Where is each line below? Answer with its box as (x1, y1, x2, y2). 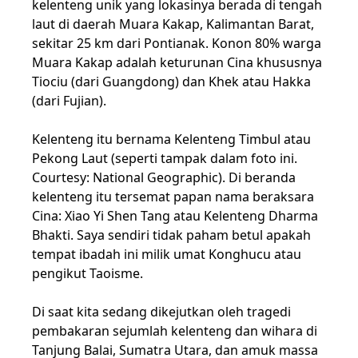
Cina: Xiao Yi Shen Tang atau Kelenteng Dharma (32, 206, 318, 225)
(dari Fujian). (32, 91, 106, 109)
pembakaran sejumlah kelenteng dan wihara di (32, 321, 317, 340)
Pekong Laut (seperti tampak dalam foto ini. (32, 149, 297, 167)
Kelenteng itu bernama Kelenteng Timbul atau (32, 129, 311, 148)
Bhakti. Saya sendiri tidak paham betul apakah (32, 225, 311, 244)
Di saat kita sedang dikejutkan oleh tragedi (32, 302, 291, 320)
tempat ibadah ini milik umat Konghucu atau (32, 245, 301, 263)
